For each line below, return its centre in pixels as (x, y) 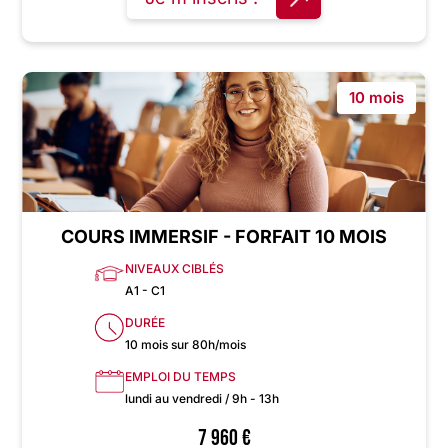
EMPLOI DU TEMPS (180, 377)
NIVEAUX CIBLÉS (174, 269)
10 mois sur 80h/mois (185, 345)
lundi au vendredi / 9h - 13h (202, 399)
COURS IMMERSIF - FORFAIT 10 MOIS (224, 237)
